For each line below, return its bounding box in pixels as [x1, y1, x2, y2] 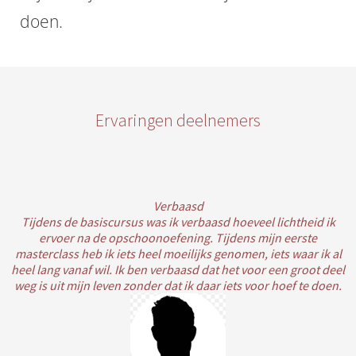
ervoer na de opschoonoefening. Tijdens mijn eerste [39, 230, 317, 246]
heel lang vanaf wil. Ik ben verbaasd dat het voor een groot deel [11, 261, 345, 277]
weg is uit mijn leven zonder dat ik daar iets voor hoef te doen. [14, 277, 342, 293]
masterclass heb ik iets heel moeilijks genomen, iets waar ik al [14, 246, 342, 261]
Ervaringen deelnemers [95, 109, 261, 131]
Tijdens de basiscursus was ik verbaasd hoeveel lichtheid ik [21, 214, 335, 230]
